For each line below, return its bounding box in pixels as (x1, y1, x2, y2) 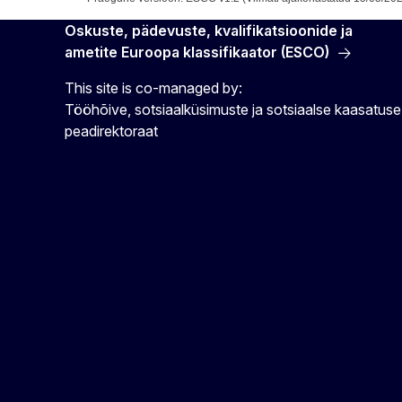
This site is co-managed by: (65, 79, 242, 97)
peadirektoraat (65, 122, 158, 140)
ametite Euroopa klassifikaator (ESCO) (65, 43, 329, 61)
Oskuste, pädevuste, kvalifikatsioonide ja (65, 22, 353, 39)
